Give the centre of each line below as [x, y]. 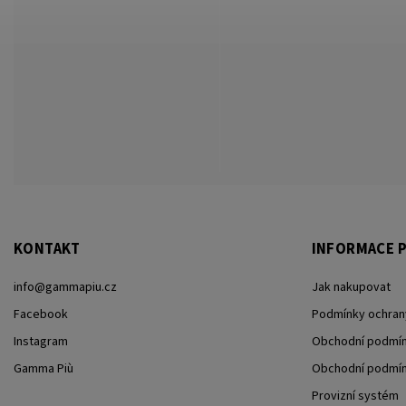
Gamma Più [43, 369]
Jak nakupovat [351, 288]
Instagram [41, 342]
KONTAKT [47, 250]
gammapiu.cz [81, 288]
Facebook [41, 315]
